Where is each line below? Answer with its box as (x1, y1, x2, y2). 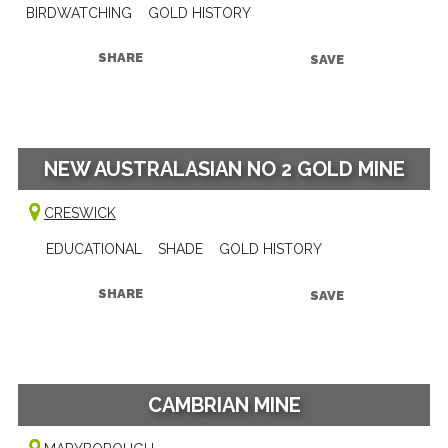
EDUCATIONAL (45, 240, 142, 257)
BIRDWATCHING (25, 4, 132, 21)
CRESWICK (43, 204, 116, 221)
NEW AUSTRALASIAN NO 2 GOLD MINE (43, 156, 405, 181)
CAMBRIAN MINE (147, 392, 301, 417)
